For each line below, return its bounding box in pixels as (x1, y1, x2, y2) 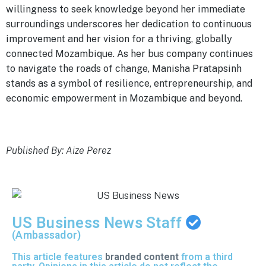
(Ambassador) (12, 229, 81, 241)
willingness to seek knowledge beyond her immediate (6, 3, 245, 15)
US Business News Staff (12, 213, 186, 232)
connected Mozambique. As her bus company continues (6, 47, 253, 59)
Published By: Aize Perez (6, 145, 111, 157)
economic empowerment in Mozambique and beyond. (6, 92, 242, 104)
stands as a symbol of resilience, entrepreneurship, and (6, 77, 252, 89)
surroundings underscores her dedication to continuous (6, 18, 252, 30)
